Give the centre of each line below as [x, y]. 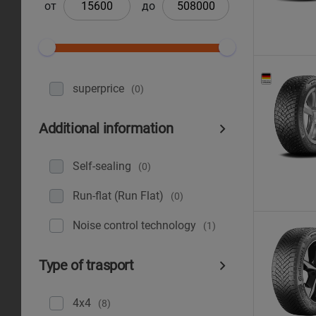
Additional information [106, 129]
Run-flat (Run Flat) [118, 196]
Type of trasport [86, 266]
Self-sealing [102, 166]
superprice [98, 89]
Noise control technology [134, 225]
